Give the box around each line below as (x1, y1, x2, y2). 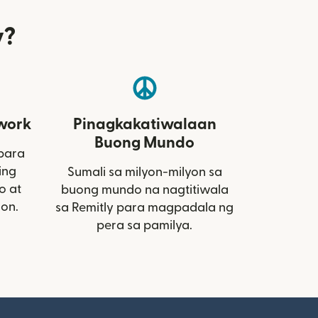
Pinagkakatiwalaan (72, 116, 216, 132)
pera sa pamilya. (97, 219, 192, 231)
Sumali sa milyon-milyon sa (67, 165, 222, 178)
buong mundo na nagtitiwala (60, 183, 229, 196)
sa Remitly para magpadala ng (55, 201, 234, 214)
